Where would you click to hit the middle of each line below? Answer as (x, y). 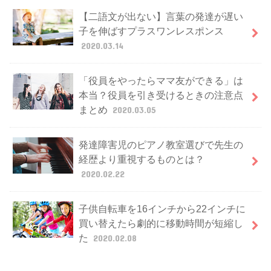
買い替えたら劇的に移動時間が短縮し (161, 224)
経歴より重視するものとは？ (141, 159)
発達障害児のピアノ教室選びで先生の (161, 145)
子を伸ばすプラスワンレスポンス (151, 31)
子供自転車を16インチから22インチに (162, 209)
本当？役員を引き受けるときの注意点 (161, 95)
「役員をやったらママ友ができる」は (161, 81)
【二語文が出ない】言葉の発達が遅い (161, 17)
